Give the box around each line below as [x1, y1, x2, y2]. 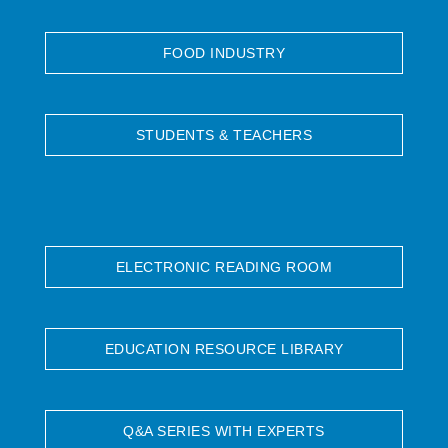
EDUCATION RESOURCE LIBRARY [104, 341, 344, 358]
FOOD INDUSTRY [162, 45, 286, 62]
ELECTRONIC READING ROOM [115, 259, 333, 276]
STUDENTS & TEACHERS [135, 127, 313, 144]
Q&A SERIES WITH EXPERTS [123, 423, 325, 440]
